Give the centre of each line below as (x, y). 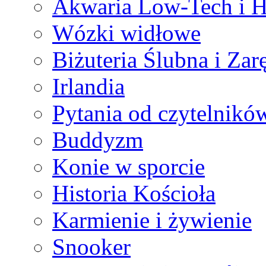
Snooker (91, 246)
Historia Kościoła (134, 193)
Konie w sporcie (129, 166)
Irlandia (88, 86)
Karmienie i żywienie (152, 220)
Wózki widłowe (126, 33)
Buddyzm (98, 140)
